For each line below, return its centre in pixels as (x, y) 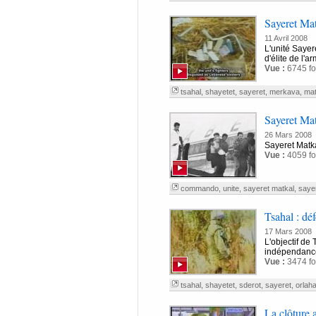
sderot (250, 285)
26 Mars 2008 (288, 135)
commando (199, 188)
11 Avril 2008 (286, 38)
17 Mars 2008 (288, 231)
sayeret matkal (268, 188)
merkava (284, 92)
